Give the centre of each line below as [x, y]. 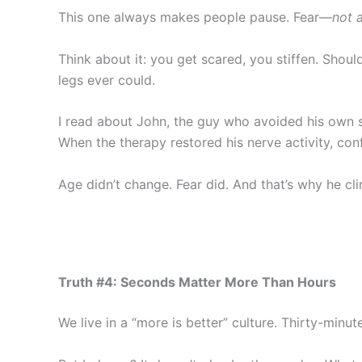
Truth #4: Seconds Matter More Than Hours [197, 282]
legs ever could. [107, 80]
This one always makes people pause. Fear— [195, 17]
